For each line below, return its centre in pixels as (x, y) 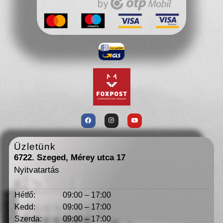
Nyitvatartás (37, 170)
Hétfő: (25, 195)
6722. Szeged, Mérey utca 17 (71, 157)
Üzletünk (35, 146)
